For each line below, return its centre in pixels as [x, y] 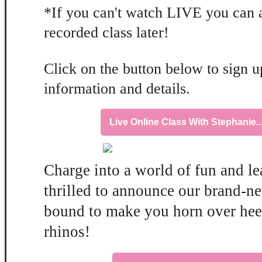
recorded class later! [106, 32]
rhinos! [67, 232]
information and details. [117, 88]
